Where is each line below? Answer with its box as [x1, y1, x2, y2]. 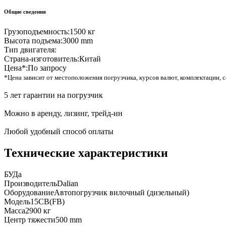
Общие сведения [4, 9, 46, 15]
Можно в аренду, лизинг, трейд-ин [4, 109, 123, 118]
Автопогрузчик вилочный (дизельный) [54, 188, 189, 197]
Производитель [4, 179, 57, 188]
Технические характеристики [4, 146, 168, 160]
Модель [4, 197, 30, 206]
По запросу [28, 64, 67, 73]
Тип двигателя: [4, 45, 56, 54]
